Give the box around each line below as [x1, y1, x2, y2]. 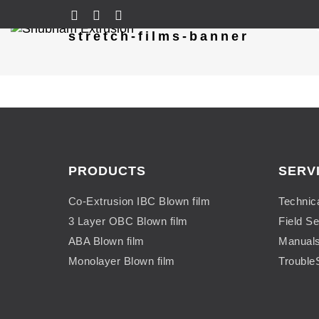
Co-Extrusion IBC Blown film [68, 195, 210, 207]
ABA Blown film [68, 235, 145, 247]
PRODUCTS [68, 164, 146, 178]
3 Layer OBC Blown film [68, 215, 188, 227]
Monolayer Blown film [68, 255, 175, 267]
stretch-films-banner [68, 29, 249, 43]
